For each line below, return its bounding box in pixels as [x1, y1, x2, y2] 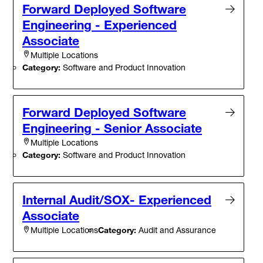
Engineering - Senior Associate [22, 120, 202, 136]
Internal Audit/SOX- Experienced [22, 191, 211, 207]
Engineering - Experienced [22, 16, 177, 32]
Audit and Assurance [136, 224, 216, 235]
